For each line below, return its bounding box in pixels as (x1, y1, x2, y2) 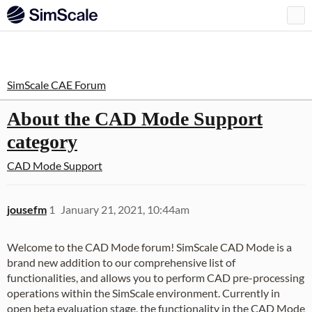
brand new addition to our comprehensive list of (7, 256, 235, 269)
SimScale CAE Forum (7, 78, 106, 91)
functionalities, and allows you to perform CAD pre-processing (7, 271, 304, 284)
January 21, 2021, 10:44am (61, 203, 189, 216)
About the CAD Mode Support (7, 108, 263, 130)
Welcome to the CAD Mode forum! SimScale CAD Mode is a (7, 240, 292, 253)
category (7, 131, 77, 153)
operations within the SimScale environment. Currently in (7, 286, 280, 299)
